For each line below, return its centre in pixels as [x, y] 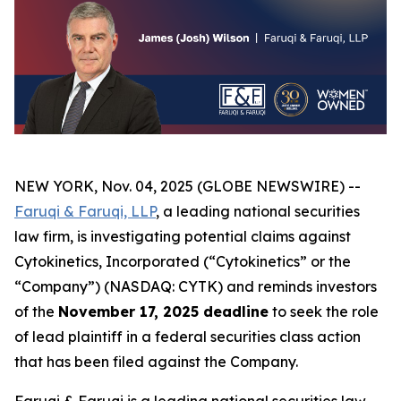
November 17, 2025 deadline [163, 312]
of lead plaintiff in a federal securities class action [188, 337]
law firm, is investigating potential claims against [183, 237]
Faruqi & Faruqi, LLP [85, 212]
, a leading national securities [258, 212]
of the [36, 312]
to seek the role [324, 312]
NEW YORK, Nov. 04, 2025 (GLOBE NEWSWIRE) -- [188, 187]
